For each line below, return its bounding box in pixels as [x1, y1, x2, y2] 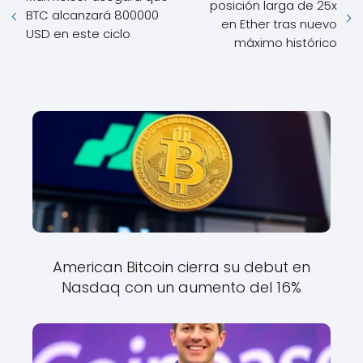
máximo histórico [234, 34, 337, 52]
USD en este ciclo [26, 24, 130, 42]
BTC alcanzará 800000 [26, 6, 159, 23]
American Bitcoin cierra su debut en [53, 257, 310, 278]
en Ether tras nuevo [221, 15, 337, 33]
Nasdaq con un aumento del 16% [62, 277, 301, 298]
